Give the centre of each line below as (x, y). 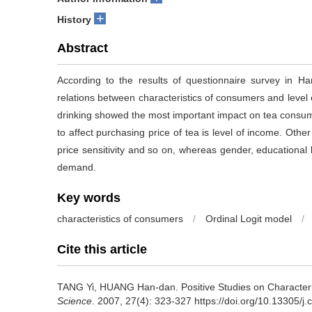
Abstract (83, 48)
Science (75, 301)
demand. (77, 167)
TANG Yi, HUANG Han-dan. (119, 287)
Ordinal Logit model (249, 219)
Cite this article (102, 249)
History (74, 19)
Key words (89, 198)
